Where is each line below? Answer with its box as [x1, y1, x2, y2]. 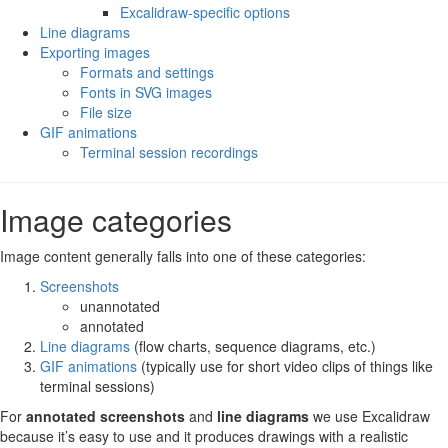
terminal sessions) [40, 376, 155, 396]
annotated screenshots [26, 406, 185, 426]
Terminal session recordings [80, 142, 258, 162]
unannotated [80, 296, 160, 316]
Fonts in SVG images [80, 82, 212, 102]
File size [80, 102, 132, 122]
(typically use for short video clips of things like [137, 356, 433, 376]
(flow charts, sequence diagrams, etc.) [130, 336, 376, 356]
